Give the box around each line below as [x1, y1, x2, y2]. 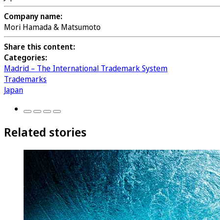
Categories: [4, 52, 47, 63]
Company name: [4, 10, 62, 22]
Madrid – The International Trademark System [4, 62, 167, 74]
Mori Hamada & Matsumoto [4, 21, 101, 32]
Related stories [4, 123, 86, 140]
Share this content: [4, 41, 75, 52]
